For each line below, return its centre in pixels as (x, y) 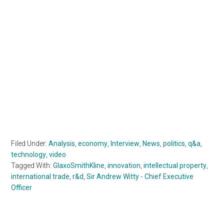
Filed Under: (30, 143)
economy (93, 143)
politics (174, 143)
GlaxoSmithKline (79, 165)
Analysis (62, 143)
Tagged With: (32, 165)
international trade (40, 176)
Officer (22, 187)
